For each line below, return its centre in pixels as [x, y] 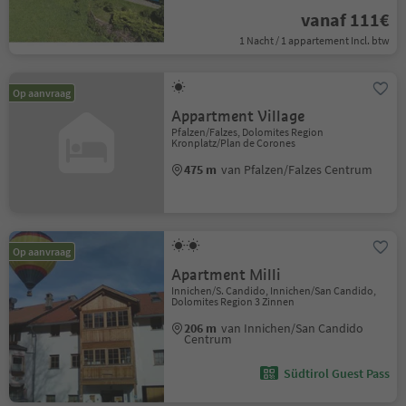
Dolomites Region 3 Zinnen [233, 301]
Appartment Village [238, 116]
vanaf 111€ [345, 19]
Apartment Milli [227, 275]
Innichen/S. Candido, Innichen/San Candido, [274, 290]
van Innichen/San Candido [293, 328]
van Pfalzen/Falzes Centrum [297, 169]
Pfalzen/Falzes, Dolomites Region [248, 132]
